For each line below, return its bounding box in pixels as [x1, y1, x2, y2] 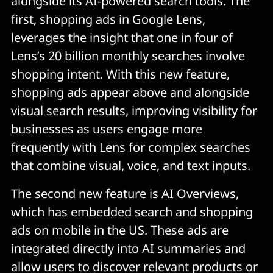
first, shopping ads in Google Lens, [11, 10, 205, 27]
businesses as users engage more [11, 120, 202, 137]
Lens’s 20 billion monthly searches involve [11, 47, 245, 64]
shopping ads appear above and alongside [11, 83, 249, 101]
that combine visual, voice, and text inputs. [11, 157, 250, 174]
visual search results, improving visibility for [11, 102, 257, 119]
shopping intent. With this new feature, [11, 65, 230, 82]
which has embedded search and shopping [11, 203, 253, 220]
